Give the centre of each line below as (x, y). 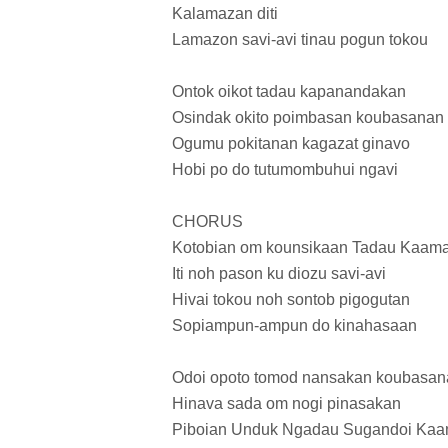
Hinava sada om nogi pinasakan (286, 404)
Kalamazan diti (225, 14)
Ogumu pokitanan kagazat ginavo (291, 144)
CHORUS (207, 222)
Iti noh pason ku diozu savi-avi (279, 274)
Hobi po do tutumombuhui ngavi (285, 170)
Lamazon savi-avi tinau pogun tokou (300, 40)
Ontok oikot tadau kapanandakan (289, 92)
